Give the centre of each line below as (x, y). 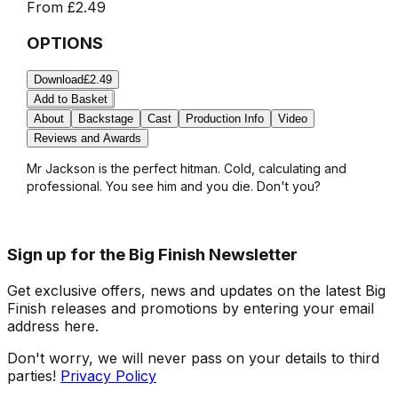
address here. (53, 326)
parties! (32, 375)
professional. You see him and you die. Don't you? (173, 187)
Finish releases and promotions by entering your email (191, 308)
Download (58, 80)
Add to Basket (70, 99)
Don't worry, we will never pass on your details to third (193, 358)
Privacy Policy (108, 375)
